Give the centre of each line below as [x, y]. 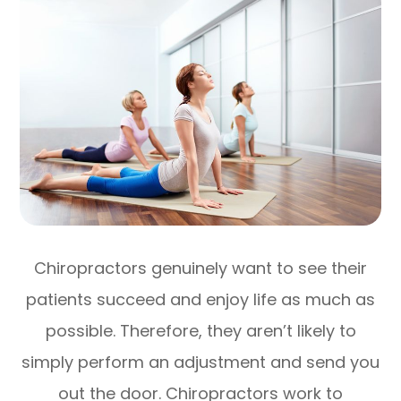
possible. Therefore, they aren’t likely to [200, 330]
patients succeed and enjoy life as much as [200, 299]
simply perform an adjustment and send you [200, 362]
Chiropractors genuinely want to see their [200, 268]
